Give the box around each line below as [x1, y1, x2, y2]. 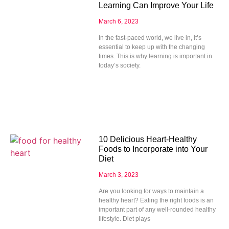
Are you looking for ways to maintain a [98, 187, 204, 195]
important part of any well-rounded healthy [98, 205, 216, 213]
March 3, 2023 [98, 171, 139, 178]
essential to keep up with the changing [98, 43, 205, 51]
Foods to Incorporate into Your [98, 144, 208, 153]
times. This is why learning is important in [98, 52, 212, 60]
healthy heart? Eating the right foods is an [98, 196, 214, 204]
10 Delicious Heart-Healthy [98, 134, 197, 144]
